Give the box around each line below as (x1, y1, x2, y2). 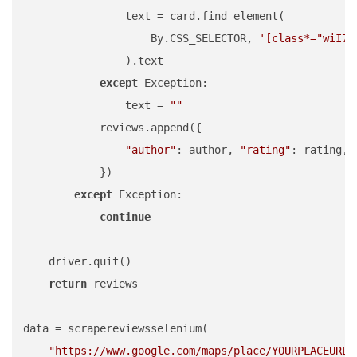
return (49, 277, 87, 290)
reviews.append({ (23, 121, 202, 134)
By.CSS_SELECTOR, (23, 32, 259, 45)
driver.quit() (23, 255, 131, 268)
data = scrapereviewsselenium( (23, 322, 208, 335)
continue (100, 210, 151, 223)
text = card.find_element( (23, 10, 284, 22)
